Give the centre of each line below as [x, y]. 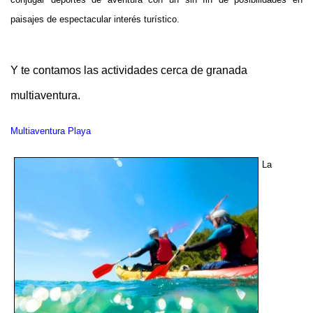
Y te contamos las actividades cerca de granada [129, 70]
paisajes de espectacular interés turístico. [95, 19]
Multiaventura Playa [51, 131]
